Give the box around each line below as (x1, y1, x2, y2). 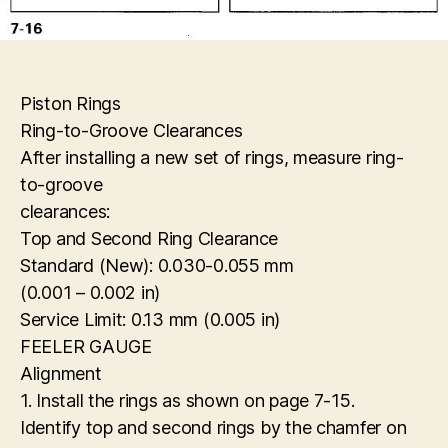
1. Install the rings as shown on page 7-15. (20, 390, 355, 412)
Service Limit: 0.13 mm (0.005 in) (20, 309, 281, 331)
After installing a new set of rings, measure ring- (20, 147, 404, 169)
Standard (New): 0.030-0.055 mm (20, 255, 294, 277)
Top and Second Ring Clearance (20, 228, 279, 250)
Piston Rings (20, 93, 121, 115)
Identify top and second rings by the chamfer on (20, 417, 407, 439)
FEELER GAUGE (20, 336, 152, 358)
